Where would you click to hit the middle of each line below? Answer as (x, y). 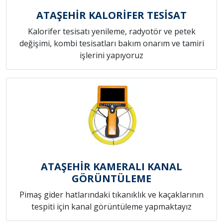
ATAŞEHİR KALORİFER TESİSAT (111, 15)
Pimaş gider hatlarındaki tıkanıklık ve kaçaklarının (111, 195)
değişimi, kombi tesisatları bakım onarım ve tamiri (111, 44)
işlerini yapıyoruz (111, 56)
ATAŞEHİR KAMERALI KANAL (111, 167)
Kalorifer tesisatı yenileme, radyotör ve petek (111, 32)
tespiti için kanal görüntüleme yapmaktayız (111, 207)
